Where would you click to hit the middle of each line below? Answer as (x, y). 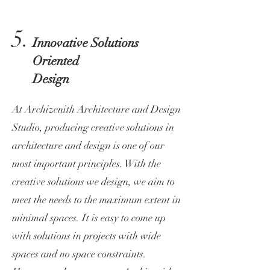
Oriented (56, 61)
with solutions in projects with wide (86, 236)
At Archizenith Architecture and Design (96, 109)
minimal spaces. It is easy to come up (89, 218)
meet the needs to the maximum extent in (96, 200)
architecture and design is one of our (88, 146)
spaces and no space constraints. (79, 254)
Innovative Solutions (86, 43)
